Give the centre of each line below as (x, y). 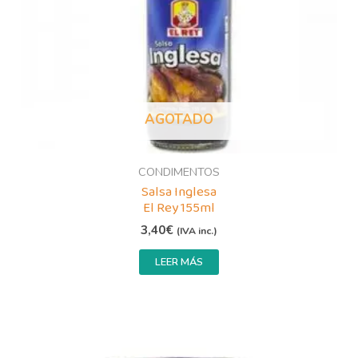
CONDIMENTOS (179, 171)
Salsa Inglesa (179, 192)
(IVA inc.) (197, 231)
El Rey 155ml (179, 208)
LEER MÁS (179, 263)
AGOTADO (179, 120)
